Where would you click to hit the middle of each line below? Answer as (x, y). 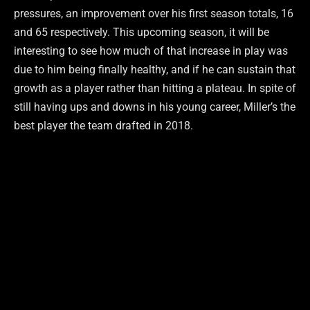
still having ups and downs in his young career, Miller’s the (155, 107)
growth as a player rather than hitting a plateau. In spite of (155, 88)
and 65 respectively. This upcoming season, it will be (142, 32)
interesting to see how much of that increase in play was (151, 51)
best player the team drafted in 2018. (103, 125)
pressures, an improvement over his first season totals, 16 (154, 13)
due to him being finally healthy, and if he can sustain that (155, 69)
